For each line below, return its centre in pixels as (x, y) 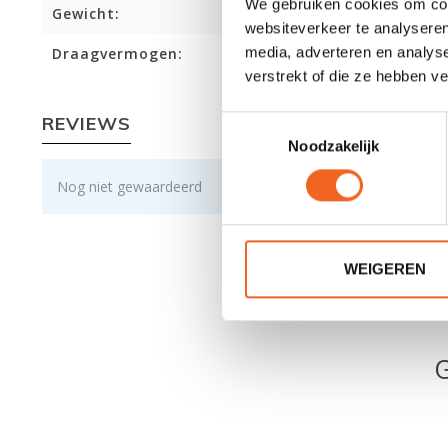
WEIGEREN (384, 269)
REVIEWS (86, 123)
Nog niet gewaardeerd (129, 186)
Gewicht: (86, 13)
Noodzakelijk (334, 146)
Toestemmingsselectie (295, 122)
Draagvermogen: (117, 53)
